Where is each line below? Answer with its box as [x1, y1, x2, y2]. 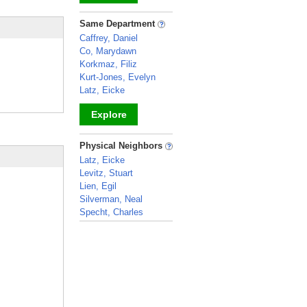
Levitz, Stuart [79, 168, 133, 178]
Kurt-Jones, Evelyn [79, 72, 156, 82]
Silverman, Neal [79, 194, 143, 204]
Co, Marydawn [79, 46, 136, 56]
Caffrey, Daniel [79, 33, 138, 43]
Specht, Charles [79, 207, 143, 217]
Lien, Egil [79, 181, 116, 191]
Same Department [79, 19, 158, 29]
